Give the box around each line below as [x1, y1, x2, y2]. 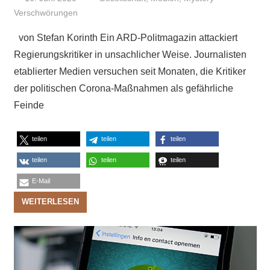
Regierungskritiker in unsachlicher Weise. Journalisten [13, 49, 246, 60]
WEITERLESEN [21, 197, 79, 207]
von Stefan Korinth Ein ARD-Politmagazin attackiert [13, 32, 237, 43]
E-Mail [31, 177, 50, 184]
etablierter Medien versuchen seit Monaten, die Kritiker [13, 66, 246, 77]
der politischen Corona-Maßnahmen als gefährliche [13, 83, 233, 93]
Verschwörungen [13, 7, 78, 17]
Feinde [13, 99, 44, 110]
